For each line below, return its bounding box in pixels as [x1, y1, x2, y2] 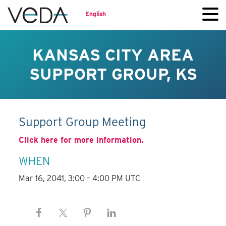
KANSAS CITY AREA [32, 45, 194, 65]
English [85, 10, 106, 18]
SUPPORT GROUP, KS [29, 64, 197, 84]
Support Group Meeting [19, 115, 146, 130]
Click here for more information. [19, 135, 144, 145]
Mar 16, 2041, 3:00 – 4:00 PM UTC [19, 174, 141, 184]
